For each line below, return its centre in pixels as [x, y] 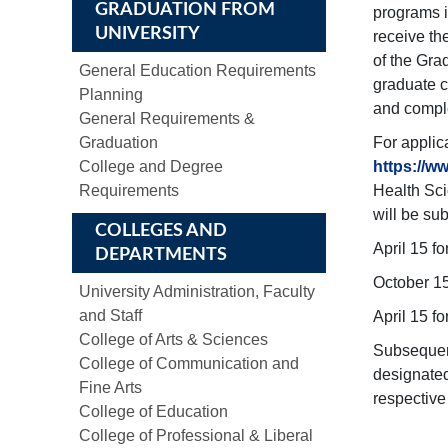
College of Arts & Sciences [173, 339]
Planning [111, 94]
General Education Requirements [197, 70]
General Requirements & [167, 118]
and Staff [110, 315]
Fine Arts [110, 387]
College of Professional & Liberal [196, 435]
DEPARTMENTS [161, 255]
